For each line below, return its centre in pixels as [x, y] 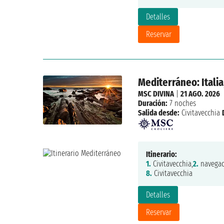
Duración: [152, 103]
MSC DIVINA [156, 94]
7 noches [181, 103]
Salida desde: [158, 113]
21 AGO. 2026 [200, 94]
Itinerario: [161, 154]
